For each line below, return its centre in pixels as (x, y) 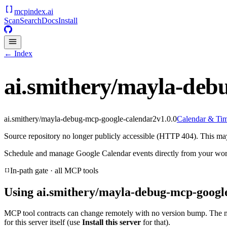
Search (31, 21)
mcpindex (30, 11)
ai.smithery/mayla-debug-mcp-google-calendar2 (80, 119)
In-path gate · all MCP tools (54, 170)
